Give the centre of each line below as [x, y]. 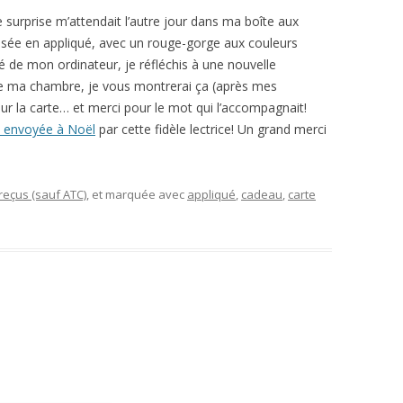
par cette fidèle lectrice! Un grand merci [211, 130]
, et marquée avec [137, 195]
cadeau [262, 195]
